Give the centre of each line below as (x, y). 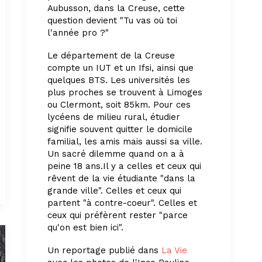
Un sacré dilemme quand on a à (116, 154)
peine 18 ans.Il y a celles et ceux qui (124, 166)
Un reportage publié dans (104, 250)
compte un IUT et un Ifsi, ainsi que (120, 68)
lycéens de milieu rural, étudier (114, 117)
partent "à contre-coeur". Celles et (122, 203)
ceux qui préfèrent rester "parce (118, 215)
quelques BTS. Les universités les (119, 80)
